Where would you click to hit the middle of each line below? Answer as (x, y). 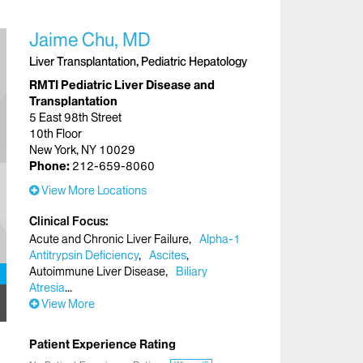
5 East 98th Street (75, 117)
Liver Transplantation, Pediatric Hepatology (138, 61)
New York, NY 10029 (82, 149)
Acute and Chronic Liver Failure (109, 239)
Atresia (47, 287)
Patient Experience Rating (102, 344)
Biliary (192, 271)
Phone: (51, 166)
